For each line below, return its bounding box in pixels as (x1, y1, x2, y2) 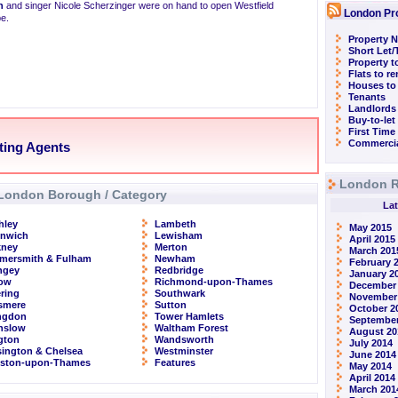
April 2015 (349, 234, 395, 244)
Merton (155, 242, 187, 252)
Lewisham (155, 230, 203, 241)
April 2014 (349, 372, 395, 383)
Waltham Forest (155, 322, 228, 333)
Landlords (348, 103, 396, 114)
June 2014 (349, 349, 396, 360)
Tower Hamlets (155, 311, 224, 322)
